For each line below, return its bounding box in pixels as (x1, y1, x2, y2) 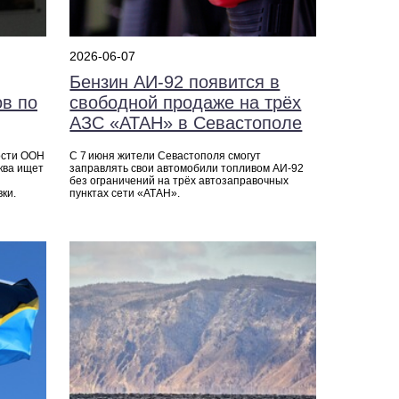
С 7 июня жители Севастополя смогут (69, 150, 262, 163)
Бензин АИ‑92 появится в (69, 72, 281, 93)
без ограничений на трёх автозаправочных (69, 175, 289, 188)
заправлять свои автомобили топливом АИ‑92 (69, 162, 305, 175)
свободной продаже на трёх (69, 93, 302, 113)
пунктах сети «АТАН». (69, 187, 181, 200)
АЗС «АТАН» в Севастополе (69, 113, 303, 134)
